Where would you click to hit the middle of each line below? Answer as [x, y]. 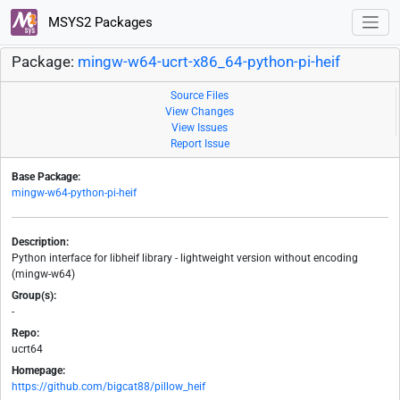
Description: [40, 242]
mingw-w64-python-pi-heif [74, 193]
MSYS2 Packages [98, 22]
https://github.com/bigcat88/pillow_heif [108, 387]
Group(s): [34, 296]
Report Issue [200, 144]
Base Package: [46, 177]
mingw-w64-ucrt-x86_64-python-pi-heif [209, 62]
